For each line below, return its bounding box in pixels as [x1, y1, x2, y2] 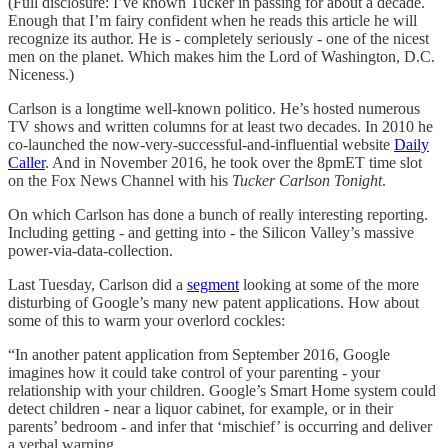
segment [187, 275, 239, 293]
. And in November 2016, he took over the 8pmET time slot [45, 153, 422, 171]
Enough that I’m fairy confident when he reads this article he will [8, 11, 417, 29]
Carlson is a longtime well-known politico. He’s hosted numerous [8, 99, 420, 117]
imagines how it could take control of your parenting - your [8, 363, 380, 381]
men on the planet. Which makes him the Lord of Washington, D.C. [8, 47, 435, 65]
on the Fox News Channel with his [8, 171, 232, 189]
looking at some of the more [239, 275, 419, 293]
